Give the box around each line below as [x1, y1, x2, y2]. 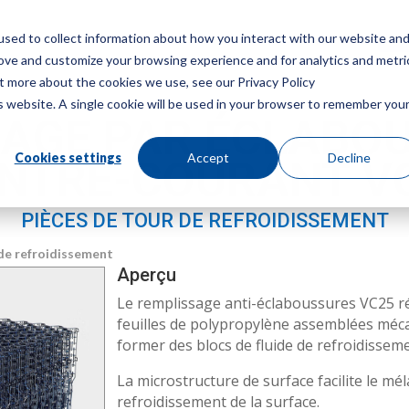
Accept [187, 149, 230, 165]
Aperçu [117, 264, 177, 286]
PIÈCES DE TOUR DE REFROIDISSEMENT [20, 209, 389, 232]
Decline [327, 149, 371, 165]
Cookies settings [14, 149, 121, 165]
